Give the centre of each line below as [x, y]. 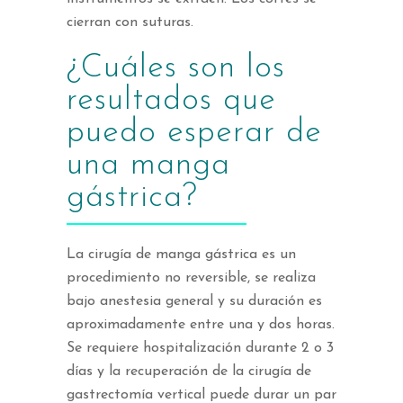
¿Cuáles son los [176, 69]
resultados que [171, 101]
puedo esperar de [194, 134]
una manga [148, 166]
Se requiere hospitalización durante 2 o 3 [200, 349]
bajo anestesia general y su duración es [194, 302]
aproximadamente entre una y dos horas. [201, 325]
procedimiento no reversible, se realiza [191, 278]
